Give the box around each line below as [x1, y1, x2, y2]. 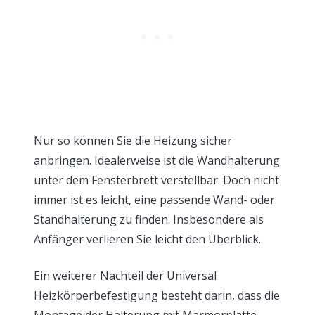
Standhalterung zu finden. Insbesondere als [34, 211, 264, 227]
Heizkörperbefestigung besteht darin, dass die [34, 287, 280, 303]
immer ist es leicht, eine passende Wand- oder [34, 191, 275, 207]
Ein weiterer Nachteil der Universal [34, 267, 217, 283]
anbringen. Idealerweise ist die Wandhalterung [34, 152, 280, 168]
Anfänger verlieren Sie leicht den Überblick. [34, 231, 261, 247]
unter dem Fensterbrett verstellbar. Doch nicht [34, 172, 279, 188]
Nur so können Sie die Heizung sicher [34, 132, 232, 148]
